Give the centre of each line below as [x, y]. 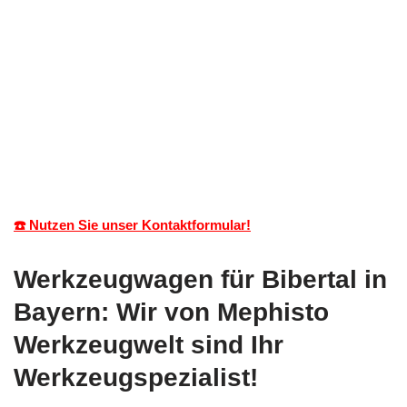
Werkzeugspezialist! [136, 377]
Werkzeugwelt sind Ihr [149, 344]
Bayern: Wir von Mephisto [171, 312]
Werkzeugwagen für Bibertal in [200, 279]
